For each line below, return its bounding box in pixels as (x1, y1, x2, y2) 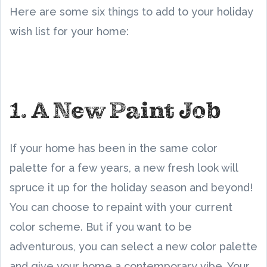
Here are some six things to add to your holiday (10, 5, 253, 18)
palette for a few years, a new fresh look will (10, 162, 238, 174)
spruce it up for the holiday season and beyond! (10, 181, 253, 194)
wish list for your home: (10, 25, 129, 38)
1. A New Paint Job (10, 97, 221, 125)
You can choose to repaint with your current (10, 201, 232, 213)
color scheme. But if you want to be (10, 221, 192, 233)
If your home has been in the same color (10, 142, 218, 154)
